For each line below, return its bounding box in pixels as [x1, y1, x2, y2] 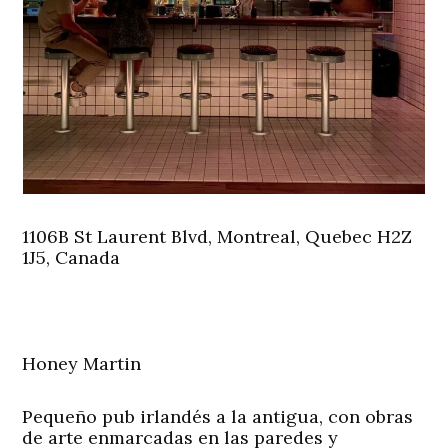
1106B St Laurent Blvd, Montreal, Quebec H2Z [22, 225, 413, 249]
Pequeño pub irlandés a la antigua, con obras [22, 405, 414, 429]
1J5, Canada [22, 246, 121, 270]
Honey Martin [22, 352, 142, 376]
